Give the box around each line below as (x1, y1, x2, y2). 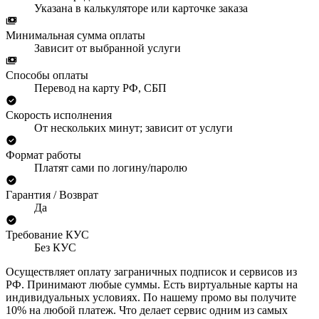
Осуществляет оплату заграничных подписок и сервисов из (6, 265, 297, 278)
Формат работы (6, 148, 81, 161)
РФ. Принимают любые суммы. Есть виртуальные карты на (6, 278, 298, 291)
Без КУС (34, 241, 76, 253)
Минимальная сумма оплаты (6, 28, 145, 41)
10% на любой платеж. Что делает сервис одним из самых (6, 303, 288, 316)
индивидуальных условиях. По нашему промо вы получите (6, 291, 296, 303)
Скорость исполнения (6, 108, 112, 121)
